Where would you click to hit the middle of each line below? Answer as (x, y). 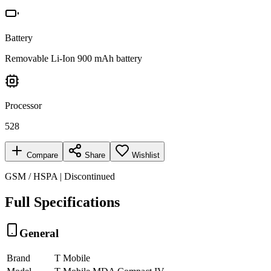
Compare (41, 155)
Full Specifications (62, 202)
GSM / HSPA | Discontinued (60, 176)
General (39, 233)
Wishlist (146, 155)
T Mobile (72, 258)
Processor (23, 105)
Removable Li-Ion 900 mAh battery (73, 58)
